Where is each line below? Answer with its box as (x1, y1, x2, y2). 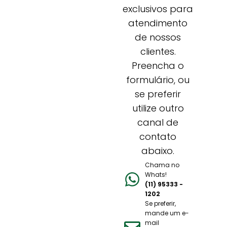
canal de (137, 116, 179, 129)
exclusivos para (123, 2, 194, 15)
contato (139, 130, 177, 143)
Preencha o (132, 59, 184, 72)
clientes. (140, 45, 176, 58)
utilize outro (132, 101, 184, 115)
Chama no (144, 160, 179, 169)
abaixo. (141, 144, 175, 157)
